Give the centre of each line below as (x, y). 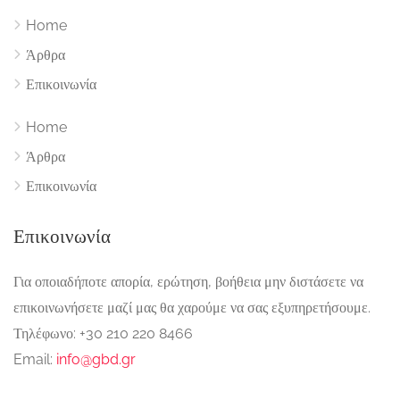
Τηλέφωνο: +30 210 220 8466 (103, 333)
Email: (35, 359)
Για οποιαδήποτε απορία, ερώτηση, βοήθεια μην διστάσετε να (188, 282)
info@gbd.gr (96, 359)
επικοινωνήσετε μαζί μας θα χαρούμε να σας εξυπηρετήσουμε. (192, 308)
